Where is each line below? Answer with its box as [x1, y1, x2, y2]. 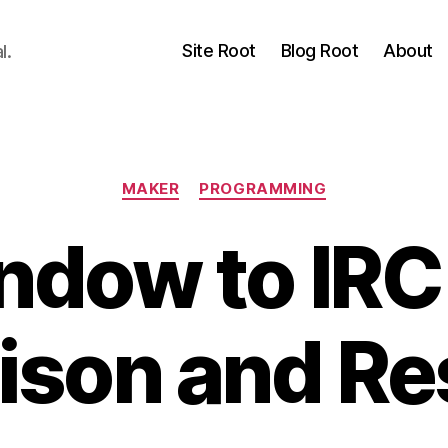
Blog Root [280, 39, 359, 61]
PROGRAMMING [199, 179, 327, 198]
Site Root [182, 39, 256, 61]
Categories [223, 169, 312, 190]
